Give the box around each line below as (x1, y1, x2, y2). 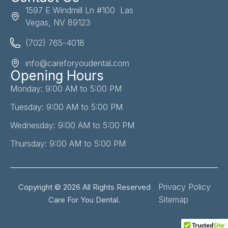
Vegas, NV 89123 (25, 17, 91, 28)
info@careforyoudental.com (25, 58, 129, 69)
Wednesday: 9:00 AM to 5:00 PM (10, 120, 134, 131)
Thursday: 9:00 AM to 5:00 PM (10, 138, 126, 149)
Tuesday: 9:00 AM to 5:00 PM (10, 102, 123, 112)
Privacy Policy (158, 182, 211, 192)
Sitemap (158, 194, 189, 205)
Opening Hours (10, 68, 104, 84)
